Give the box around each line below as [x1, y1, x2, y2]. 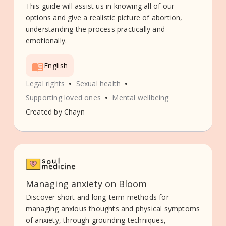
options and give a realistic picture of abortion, [25, 13, 183, 23]
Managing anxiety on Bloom [25, 178, 147, 190]
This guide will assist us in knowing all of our [25, 1, 175, 11]
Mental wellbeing [112, 92, 169, 102]
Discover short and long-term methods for [25, 192, 169, 202]
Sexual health [76, 78, 121, 88]
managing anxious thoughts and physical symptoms [25, 204, 200, 214]
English [43, 61, 68, 71]
